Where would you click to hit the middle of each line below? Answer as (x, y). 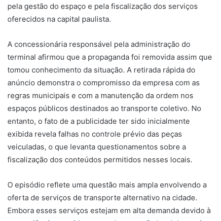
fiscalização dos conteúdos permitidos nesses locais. (100, 159)
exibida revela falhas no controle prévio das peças (95, 134)
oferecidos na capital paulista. (59, 19)
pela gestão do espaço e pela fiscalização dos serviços (103, 6)
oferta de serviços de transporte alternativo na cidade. (102, 197)
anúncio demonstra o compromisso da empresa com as (104, 82)
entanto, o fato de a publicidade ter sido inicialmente (99, 121)
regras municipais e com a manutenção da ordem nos (100, 95)
